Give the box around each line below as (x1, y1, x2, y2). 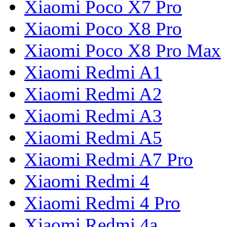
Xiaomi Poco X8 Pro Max (24, 40, 221, 61)
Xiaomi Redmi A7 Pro (24, 149, 193, 170)
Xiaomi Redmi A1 (24, 62, 162, 83)
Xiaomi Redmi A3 (24, 105, 162, 127)
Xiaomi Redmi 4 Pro (24, 193, 180, 214)
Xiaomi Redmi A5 (24, 127, 162, 148)
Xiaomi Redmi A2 (24, 84, 162, 105)
